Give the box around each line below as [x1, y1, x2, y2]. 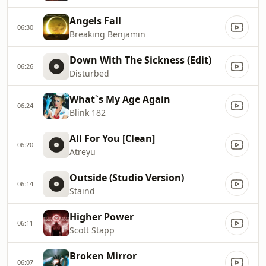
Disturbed [69, 68, 109, 79]
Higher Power [69, 210, 134, 223]
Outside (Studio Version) [69, 171, 184, 184]
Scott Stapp [69, 224, 115, 236]
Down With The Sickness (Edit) [69, 53, 211, 66]
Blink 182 [69, 107, 106, 118]
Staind [69, 185, 95, 197]
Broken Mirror [69, 249, 137, 262]
